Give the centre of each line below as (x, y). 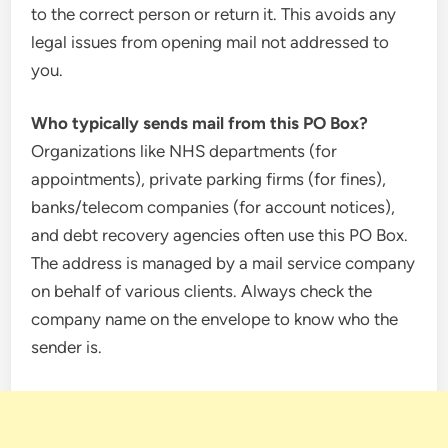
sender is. (67, 347)
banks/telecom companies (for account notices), (213, 207)
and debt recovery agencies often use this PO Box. (220, 235)
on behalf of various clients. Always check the (202, 291)
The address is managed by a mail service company (223, 263)
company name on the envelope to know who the (215, 319)
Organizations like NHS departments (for (184, 151)
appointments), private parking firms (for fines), (209, 179)
